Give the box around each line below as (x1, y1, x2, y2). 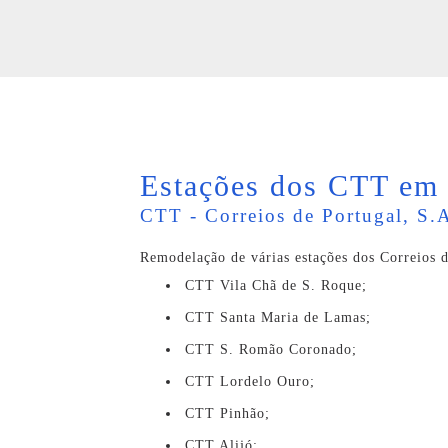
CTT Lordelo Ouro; (185, 374, 315, 389)
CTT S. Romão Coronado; (185, 342, 357, 357)
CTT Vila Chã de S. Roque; (185, 278, 367, 293)
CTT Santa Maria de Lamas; (185, 310, 371, 325)
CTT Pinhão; (185, 406, 270, 421)
